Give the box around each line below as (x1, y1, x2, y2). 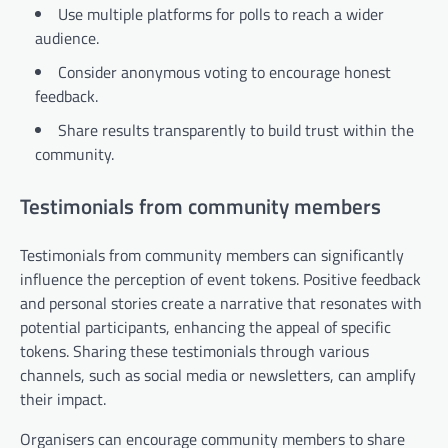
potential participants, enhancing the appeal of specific (20, 315, 391, 340)
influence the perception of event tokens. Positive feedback (20, 267, 421, 292)
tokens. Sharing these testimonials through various (20, 339, 369, 364)
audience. (35, 25, 99, 50)
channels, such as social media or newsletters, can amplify (20, 363, 416, 388)
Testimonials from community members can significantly (20, 243, 404, 268)
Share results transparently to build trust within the (58, 117, 414, 142)
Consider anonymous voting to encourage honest (58, 59, 391, 84)
